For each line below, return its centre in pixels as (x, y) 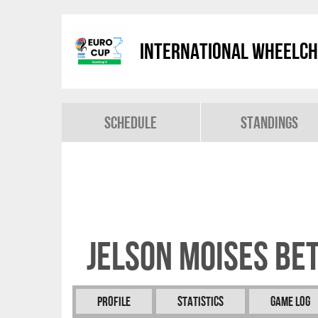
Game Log (290, 301)
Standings (270, 122)
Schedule (131, 122)
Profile (114, 301)
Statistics (201, 301)
